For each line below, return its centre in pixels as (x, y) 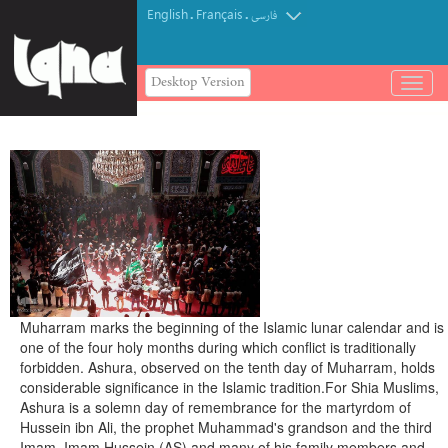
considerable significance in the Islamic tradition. (172, 387)
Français (219, 13)
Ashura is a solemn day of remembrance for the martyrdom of (215, 407)
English (167, 13)
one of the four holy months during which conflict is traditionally (218, 347)
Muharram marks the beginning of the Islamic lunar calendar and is (232, 327)
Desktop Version (198, 82)
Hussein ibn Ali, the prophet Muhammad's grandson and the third (226, 427)
